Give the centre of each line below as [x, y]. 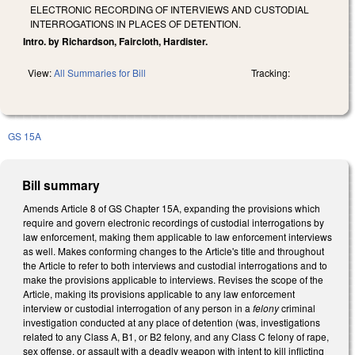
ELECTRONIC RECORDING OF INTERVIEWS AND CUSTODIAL [170, 9]
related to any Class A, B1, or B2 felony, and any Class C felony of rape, [176, 336]
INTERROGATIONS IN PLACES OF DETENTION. [136, 23]
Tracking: [271, 72]
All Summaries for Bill [100, 72]
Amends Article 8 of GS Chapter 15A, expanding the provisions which [172, 208]
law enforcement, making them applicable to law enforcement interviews [177, 236]
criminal [297, 307]
